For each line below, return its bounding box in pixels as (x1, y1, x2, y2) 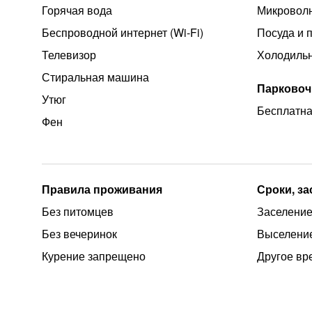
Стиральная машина (42, 69, 149, 85)
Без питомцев (42, 203, 114, 219)
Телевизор (42, 47, 96, 63)
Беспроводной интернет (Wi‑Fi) (42, 24, 203, 40)
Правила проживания (42, 181, 162, 197)
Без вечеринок (42, 226, 117, 242)
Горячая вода (42, 2, 112, 18)
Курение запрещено (42, 248, 146, 264)
